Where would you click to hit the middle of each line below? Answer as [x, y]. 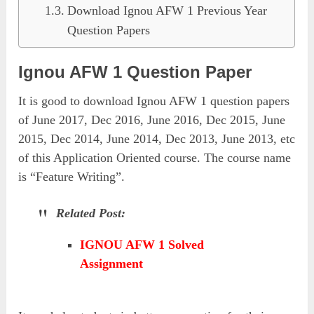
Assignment [112, 263]
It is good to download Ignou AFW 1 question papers [154, 101]
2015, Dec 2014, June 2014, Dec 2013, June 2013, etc [157, 138]
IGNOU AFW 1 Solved [142, 244]
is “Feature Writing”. [72, 176]
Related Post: [91, 213]
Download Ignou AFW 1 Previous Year [167, 10]
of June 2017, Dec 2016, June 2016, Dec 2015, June [152, 120]
